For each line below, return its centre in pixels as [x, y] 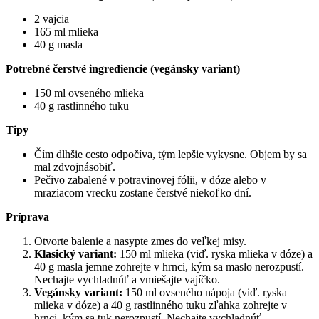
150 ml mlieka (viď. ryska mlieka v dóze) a [215, 254]
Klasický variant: [75, 254]
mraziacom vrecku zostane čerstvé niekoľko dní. [143, 193]
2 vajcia [52, 19]
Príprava [27, 217]
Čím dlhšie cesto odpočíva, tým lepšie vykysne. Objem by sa [171, 155]
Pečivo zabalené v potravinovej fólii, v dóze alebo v [150, 180]
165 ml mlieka [66, 32]
